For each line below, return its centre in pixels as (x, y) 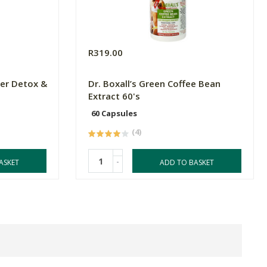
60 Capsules (114, 114)
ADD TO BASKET (187, 163)
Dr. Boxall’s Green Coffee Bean (155, 84)
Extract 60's (114, 96)
